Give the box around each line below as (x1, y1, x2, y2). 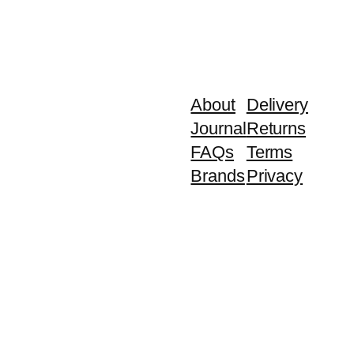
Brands (190, 166, 245, 186)
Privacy (246, 166, 303, 186)
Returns (246, 119, 307, 139)
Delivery (246, 95, 308, 115)
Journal (190, 119, 247, 139)
